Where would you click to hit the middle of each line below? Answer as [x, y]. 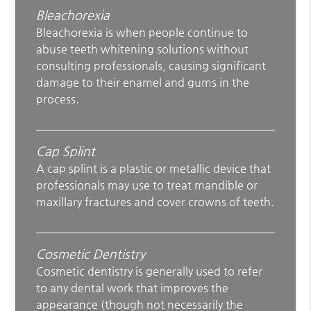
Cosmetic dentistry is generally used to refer [150, 271]
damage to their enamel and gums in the [143, 82]
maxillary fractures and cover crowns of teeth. [155, 201]
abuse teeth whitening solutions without [143, 49]
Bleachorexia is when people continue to [142, 32]
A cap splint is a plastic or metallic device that [154, 168]
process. [58, 99]
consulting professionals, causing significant [151, 65]
